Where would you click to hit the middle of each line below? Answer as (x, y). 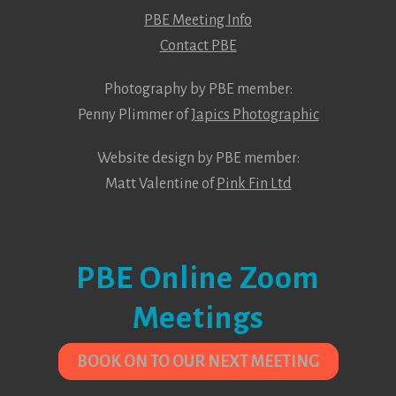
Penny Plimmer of (134, 115)
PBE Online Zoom (198, 279)
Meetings (198, 319)
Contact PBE (198, 46)
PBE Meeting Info (198, 21)
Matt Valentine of (160, 184)
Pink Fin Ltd (254, 184)
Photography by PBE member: (198, 90)
